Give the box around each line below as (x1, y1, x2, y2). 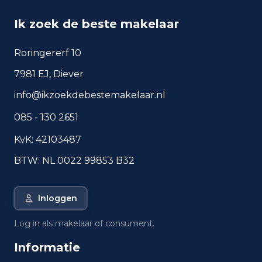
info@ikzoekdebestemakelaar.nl (14, 89, 166, 101)
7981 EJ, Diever (14, 68, 84, 80)
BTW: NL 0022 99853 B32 (14, 155, 135, 166)
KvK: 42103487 (14, 134, 81, 145)
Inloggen (38, 193, 77, 204)
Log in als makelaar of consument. (14, 218, 154, 229)
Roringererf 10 (14, 47, 81, 58)
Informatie (14, 240, 80, 254)
